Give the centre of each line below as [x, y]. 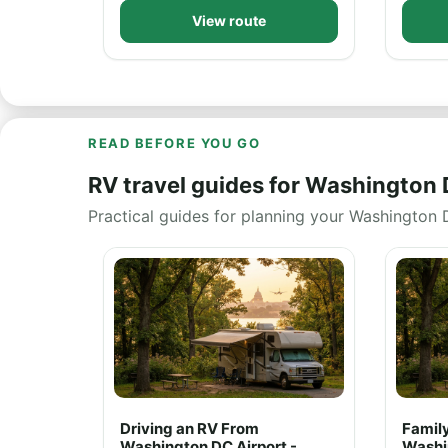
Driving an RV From [189, 428]
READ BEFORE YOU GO [174, 143]
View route [229, 20]
